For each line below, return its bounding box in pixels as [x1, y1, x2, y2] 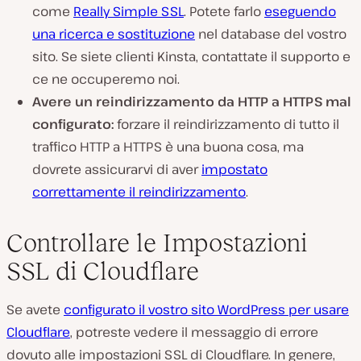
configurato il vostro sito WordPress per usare [64, 300, 349, 318]
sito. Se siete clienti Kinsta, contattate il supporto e [32, 47, 351, 65]
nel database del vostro [195, 24, 346, 43]
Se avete [6, 300, 64, 318]
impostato [201, 160, 268, 178]
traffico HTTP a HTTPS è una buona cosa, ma [32, 137, 304, 156]
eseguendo [264, 2, 336, 20]
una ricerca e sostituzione [32, 24, 195, 43]
